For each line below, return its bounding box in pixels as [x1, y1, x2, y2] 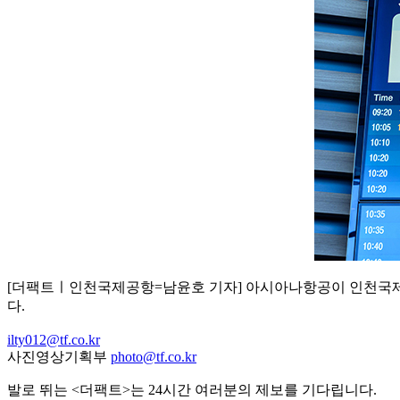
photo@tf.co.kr [111, 349, 196, 364]
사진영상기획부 [7, 349, 111, 364]
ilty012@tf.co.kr [7, 332, 100, 347]
